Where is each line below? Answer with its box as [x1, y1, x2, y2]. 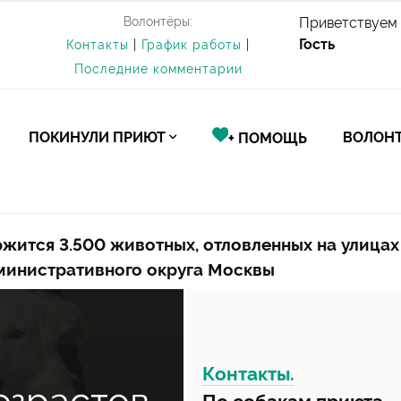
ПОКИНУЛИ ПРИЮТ [29, 129, 166, 146]
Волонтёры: [124, 14, 192, 29]
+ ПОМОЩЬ [228, 130, 307, 147]
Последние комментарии [73, 62, 243, 76]
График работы [141, 38, 242, 52]
